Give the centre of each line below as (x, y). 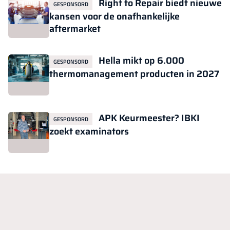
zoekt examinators (89, 131)
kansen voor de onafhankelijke (114, 16)
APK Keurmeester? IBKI (148, 118)
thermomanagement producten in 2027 (134, 74)
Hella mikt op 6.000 (140, 60)
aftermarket (75, 28)
